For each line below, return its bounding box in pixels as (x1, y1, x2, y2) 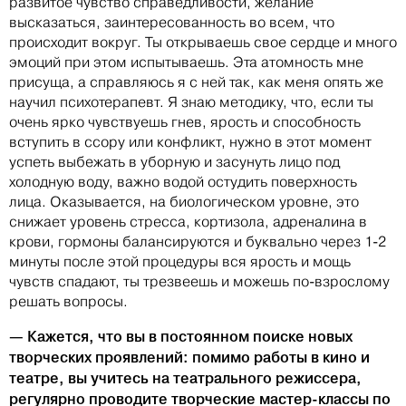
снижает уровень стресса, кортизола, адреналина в (9, 213, 367, 231)
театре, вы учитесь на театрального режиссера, (9, 369, 362, 388)
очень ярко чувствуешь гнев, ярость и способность (9, 113, 361, 131)
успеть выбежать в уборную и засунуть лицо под (9, 153, 340, 171)
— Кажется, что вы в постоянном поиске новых (9, 327, 353, 346)
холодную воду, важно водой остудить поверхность (9, 173, 357, 191)
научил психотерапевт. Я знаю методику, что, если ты (9, 93, 373, 111)
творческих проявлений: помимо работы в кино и (9, 348, 370, 367)
